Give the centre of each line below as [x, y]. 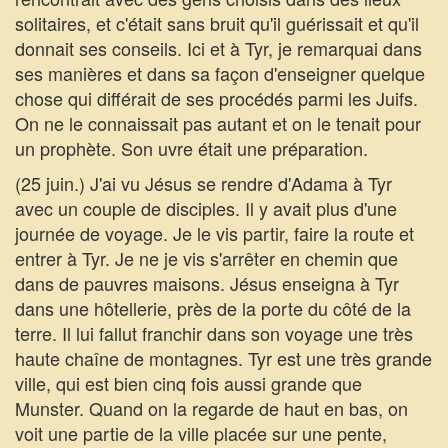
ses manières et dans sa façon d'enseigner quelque [220, 73]
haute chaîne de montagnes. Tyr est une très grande [223, 358]
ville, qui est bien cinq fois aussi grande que [188, 383]
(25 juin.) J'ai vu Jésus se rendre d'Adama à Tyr [203, 183]
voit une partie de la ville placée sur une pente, [201, 433]
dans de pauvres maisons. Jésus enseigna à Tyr [207, 283]
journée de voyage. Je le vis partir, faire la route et [214, 233]
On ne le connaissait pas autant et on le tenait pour [218, 123]
